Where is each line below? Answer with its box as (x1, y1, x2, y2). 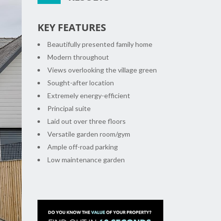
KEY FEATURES (37, 21, 106, 35)
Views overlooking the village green (47, 66, 157, 74)
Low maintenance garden (47, 155, 125, 164)
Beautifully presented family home (47, 40, 152, 49)
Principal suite (47, 104, 91, 113)
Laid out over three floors (47, 117, 126, 126)
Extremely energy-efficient (47, 91, 130, 100)
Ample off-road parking (47, 143, 118, 151)
